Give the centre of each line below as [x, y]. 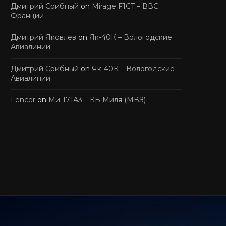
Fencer [23, 100]
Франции [27, 15]
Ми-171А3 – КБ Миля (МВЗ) [97, 100]
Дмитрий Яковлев [43, 37]
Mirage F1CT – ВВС [125, 6]
